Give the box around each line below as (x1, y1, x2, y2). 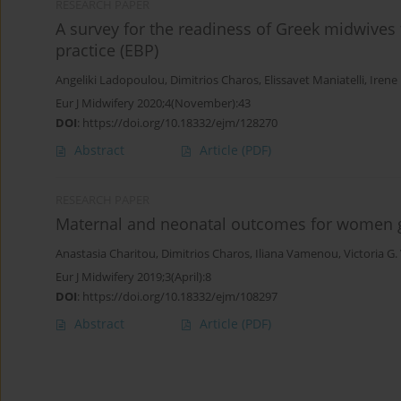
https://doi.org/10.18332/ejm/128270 (82, 115, 277, 132)
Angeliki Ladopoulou (55, 73, 165, 89)
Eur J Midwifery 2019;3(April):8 (55, 269, 211, 286)
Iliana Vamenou (255, 246, 338, 262)
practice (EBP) (55, 39, 158, 62)
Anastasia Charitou (55, 246, 156, 262)
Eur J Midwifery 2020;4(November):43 (55, 95, 251, 112)
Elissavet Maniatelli (264, 73, 364, 89)
